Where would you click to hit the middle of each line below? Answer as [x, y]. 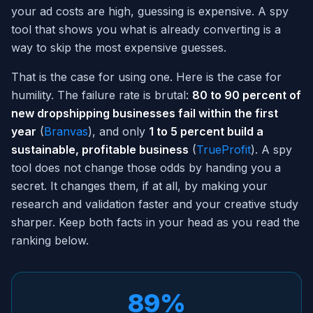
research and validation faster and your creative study [155, 204]
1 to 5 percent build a [206, 132]
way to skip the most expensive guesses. [119, 48]
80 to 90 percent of [247, 95]
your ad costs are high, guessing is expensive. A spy [150, 12]
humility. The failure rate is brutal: [102, 95]
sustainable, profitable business [100, 150]
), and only [118, 132]
